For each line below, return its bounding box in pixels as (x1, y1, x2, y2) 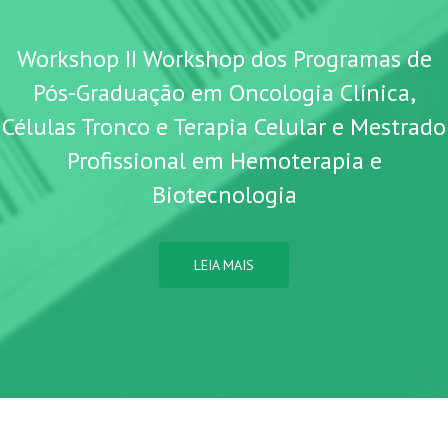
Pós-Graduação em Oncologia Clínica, (32, 77, 416, 109)
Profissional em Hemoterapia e (66, 145, 382, 177)
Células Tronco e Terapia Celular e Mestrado (2, 111, 446, 143)
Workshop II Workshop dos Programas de (16, 43, 432, 75)
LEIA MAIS (194, 256, 254, 275)
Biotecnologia (151, 179, 297, 211)
